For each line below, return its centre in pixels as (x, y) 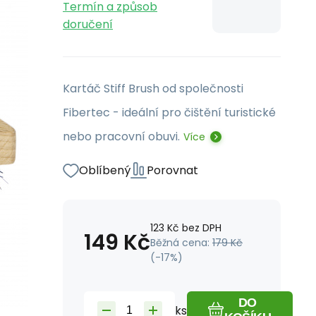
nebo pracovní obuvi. (121, 136)
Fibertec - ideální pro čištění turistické (169, 113)
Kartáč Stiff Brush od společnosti (153, 89)
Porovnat (172, 170)
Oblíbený (105, 170)
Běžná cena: (181, 243)
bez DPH (202, 228)
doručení (88, 24)
